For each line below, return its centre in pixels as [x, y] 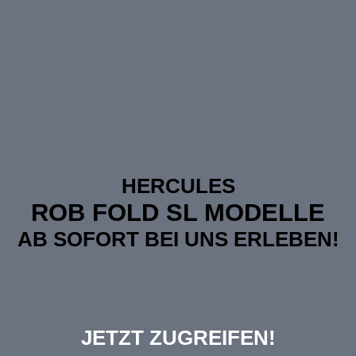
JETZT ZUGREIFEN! [178, 338]
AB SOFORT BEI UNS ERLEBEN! [178, 239]
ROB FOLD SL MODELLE [178, 213]
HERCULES [178, 186]
